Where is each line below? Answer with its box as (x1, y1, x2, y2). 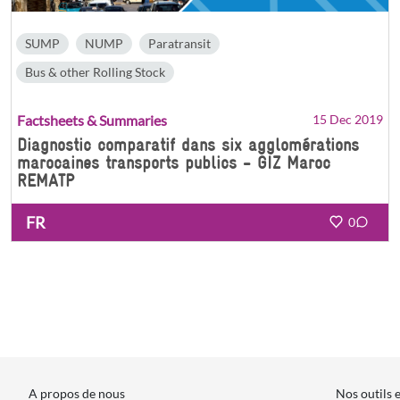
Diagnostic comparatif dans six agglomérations (17, 134, 359, 154)
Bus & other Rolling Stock (25, 63, 165, 79)
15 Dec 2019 (312, 111, 383, 127)
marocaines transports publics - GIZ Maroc (17, 152, 330, 172)
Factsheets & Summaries (17, 111, 167, 129)
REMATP (17, 170, 74, 190)
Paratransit (148, 35, 211, 51)
